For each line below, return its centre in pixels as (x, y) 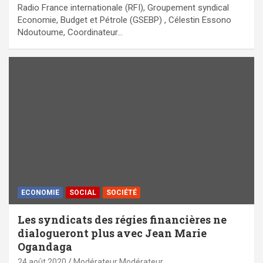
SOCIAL (83, 192)
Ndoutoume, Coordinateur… (70, 32)
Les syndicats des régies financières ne (122, 219)
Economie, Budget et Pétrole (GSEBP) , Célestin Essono (124, 20)
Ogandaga (45, 246)
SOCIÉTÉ (122, 192)
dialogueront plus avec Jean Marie (112, 233)
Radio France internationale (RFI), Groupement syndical (123, 7)
